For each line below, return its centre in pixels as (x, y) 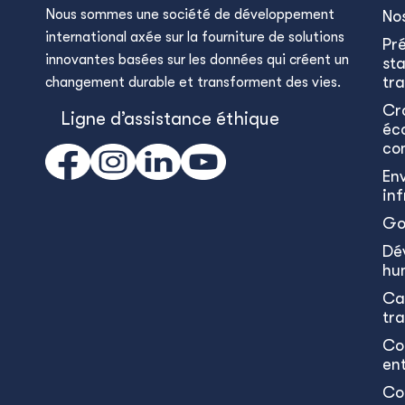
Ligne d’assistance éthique (170, 118)
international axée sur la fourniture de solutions (195, 37)
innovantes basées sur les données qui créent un (197, 60)
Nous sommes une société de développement (190, 14)
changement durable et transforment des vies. (193, 82)
